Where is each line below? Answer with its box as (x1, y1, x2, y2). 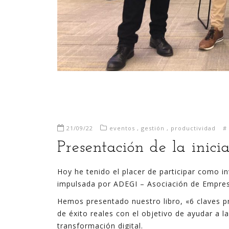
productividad (171, 124, 216, 132)
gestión (141, 124, 165, 132)
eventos (109, 124, 135, 132)
